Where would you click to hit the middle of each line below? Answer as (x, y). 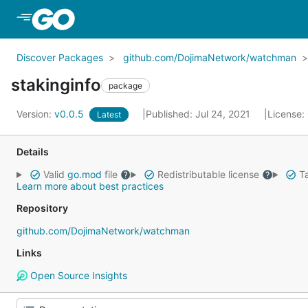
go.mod (84, 174)
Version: (35, 114)
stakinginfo (56, 85)
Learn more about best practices (90, 186)
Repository (42, 208)
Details (33, 152)
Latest (109, 114)
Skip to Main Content (133, 19)
